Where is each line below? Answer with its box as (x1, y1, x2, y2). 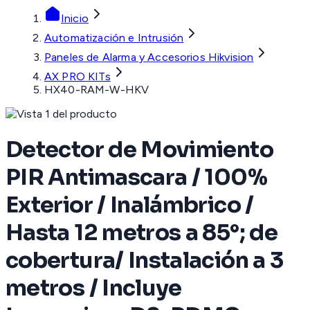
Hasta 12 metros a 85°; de (6, 218, 277, 246)
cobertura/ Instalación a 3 (6, 246, 284, 274)
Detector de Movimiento (6, 135, 273, 163)
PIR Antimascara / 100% (6, 163, 267, 191)
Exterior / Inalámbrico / (6, 190, 254, 219)
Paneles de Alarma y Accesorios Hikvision (44, 51, 254, 64)
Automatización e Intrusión (44, 31, 184, 45)
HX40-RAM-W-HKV (44, 83, 149, 97)
